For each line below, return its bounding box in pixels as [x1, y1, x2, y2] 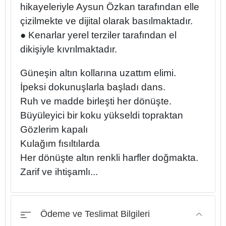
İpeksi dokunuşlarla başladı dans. [20, 82, 166, 93]
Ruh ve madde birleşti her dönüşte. [20, 96, 172, 107]
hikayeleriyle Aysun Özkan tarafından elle [20, 2, 200, 13]
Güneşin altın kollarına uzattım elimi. [20, 68, 177, 79]
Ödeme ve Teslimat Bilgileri [38, 209, 150, 219]
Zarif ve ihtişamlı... [20, 166, 98, 178]
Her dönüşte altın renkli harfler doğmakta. [20, 152, 199, 163]
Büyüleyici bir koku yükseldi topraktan [20, 110, 184, 121]
